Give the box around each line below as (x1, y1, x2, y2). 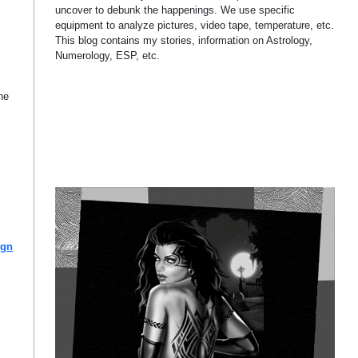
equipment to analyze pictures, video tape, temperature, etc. (55, 19, 335, 31)
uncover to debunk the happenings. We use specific (55, 4, 296, 16)
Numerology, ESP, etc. (55, 50, 161, 62)
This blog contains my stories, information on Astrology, (55, 34, 313, 46)
